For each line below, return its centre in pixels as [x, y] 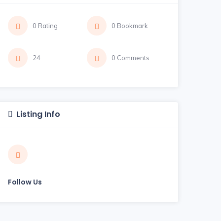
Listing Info [38, 114]
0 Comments [130, 57]
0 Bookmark [130, 25]
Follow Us [25, 182]
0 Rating [45, 25]
